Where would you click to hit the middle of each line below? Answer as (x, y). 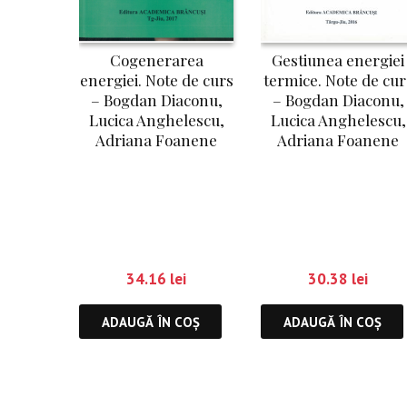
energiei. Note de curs (156, 80)
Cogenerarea (156, 60)
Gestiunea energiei (338, 60)
